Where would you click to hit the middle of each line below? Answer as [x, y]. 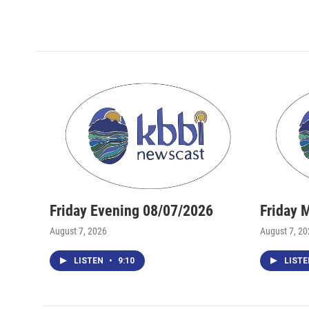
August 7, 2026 [78, 231]
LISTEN [90, 260]
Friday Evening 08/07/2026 [131, 210]
